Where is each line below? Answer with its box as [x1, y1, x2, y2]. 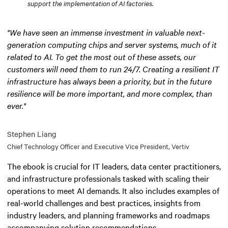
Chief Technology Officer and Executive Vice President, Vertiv [7, 141, 189, 151]
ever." [7, 99, 26, 111]
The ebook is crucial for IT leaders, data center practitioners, [7, 160, 221, 172]
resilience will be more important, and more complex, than [7, 87, 212, 99]
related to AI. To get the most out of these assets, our [7, 50, 196, 62]
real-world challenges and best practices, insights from [7, 196, 201, 208]
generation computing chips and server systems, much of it [7, 38, 217, 50]
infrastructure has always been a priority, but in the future [7, 75, 212, 87]
